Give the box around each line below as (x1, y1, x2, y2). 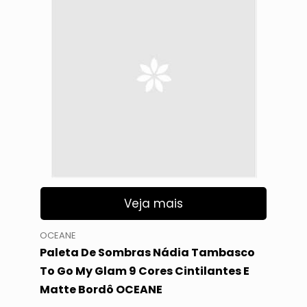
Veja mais (124, 195, 183, 212)
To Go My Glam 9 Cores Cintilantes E (39, 263, 249, 280)
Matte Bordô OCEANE (39, 282, 162, 298)
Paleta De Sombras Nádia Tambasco (39, 245, 255, 261)
